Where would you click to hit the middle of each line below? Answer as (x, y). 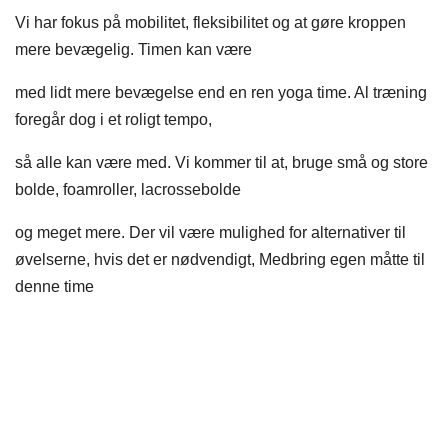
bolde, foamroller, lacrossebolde (128, 190)
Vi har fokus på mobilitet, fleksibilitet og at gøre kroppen (210, 23)
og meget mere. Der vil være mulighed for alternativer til (210, 233)
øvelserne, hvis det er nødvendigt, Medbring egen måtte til (220, 260)
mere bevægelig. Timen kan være (133, 50)
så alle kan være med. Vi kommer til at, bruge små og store (221, 163)
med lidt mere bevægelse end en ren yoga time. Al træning (221, 93)
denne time (54, 287)
